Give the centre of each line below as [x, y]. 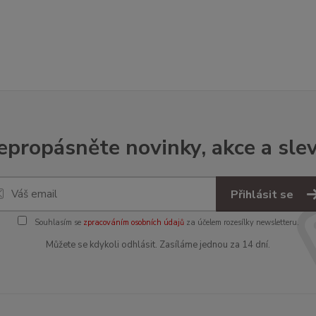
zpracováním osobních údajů [133, 223]
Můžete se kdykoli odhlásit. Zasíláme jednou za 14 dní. [158, 245]
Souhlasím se [57, 223]
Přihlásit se [263, 195]
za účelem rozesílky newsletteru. [241, 223]
